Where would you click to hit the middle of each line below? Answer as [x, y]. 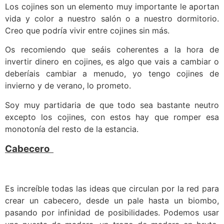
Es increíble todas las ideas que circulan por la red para [112, 188]
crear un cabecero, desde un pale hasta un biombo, [112, 200]
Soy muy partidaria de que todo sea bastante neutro [112, 105]
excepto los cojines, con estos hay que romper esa [112, 117]
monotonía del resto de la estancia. [72, 129]
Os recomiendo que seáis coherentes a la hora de [112, 50]
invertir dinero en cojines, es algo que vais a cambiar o [112, 62]
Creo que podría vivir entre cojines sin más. [87, 30]
